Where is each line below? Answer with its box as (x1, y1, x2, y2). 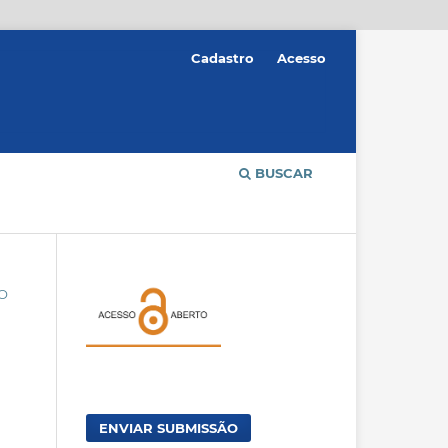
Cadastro (191, 49, 255, 66)
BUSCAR (251, 165, 313, 182)
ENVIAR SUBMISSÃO (99, 419, 239, 436)
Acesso (277, 49, 326, 66)
